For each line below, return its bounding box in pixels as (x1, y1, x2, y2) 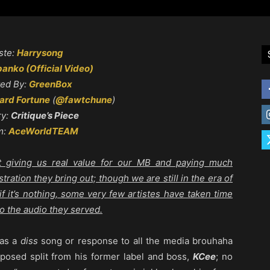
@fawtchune (55, 94, 112, 106)
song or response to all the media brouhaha (37, 235, 233, 247)
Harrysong (16, 47, 63, 59)
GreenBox (28, 78, 72, 90)
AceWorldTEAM (8, 125, 78, 137)
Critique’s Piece (11, 110, 79, 122)
